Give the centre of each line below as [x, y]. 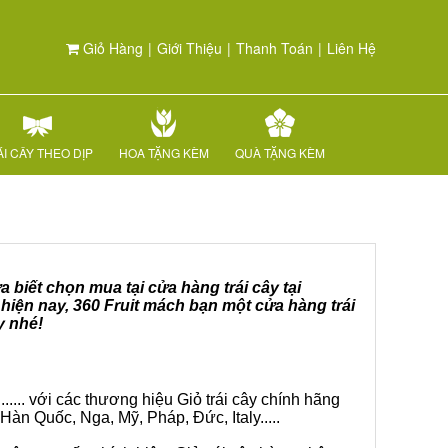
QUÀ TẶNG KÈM [280, 152]
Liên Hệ [351, 48]
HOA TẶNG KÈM [164, 152]
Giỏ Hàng [111, 48]
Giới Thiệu [189, 48]
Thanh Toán [274, 48]
